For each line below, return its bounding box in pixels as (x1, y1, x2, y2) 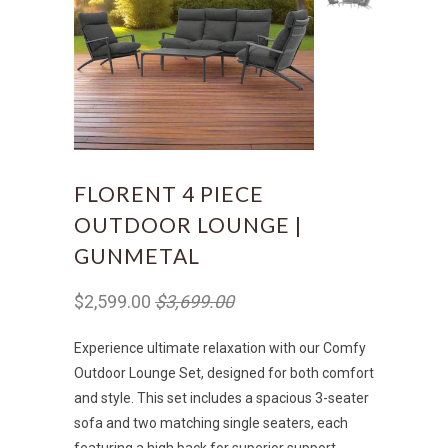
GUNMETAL (74, 243, 200, 268)
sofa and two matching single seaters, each (74, 415, 348, 431)
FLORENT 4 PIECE (74, 181, 264, 206)
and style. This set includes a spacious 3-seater (74, 390, 369, 406)
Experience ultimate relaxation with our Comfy (74, 340, 366, 356)
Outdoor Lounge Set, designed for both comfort (74, 365, 374, 381)
